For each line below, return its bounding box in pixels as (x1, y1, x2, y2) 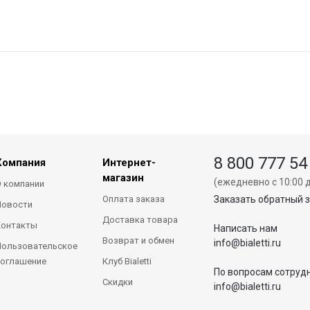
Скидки (102, 277, 134, 287)
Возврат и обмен (102, 235, 175, 246)
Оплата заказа (102, 194, 165, 204)
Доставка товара (102, 215, 179, 225)
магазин (102, 172, 145, 184)
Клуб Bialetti (102, 256, 152, 266)
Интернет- (102, 156, 156, 169)
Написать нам (213, 223, 277, 234)
